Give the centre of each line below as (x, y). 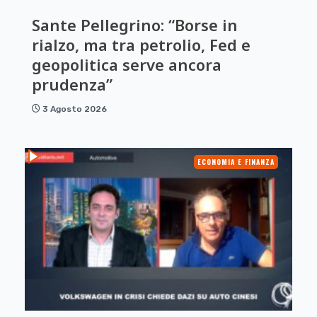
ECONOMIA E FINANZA (236, 161)
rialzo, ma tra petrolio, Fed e (141, 44)
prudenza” (72, 84)
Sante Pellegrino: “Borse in (135, 24)
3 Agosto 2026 (75, 109)
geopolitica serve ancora (127, 64)
